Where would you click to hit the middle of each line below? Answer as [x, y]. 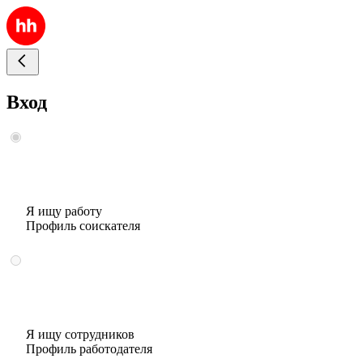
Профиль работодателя [89, 348]
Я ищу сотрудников [80, 334]
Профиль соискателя [83, 225]
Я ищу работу [64, 211]
